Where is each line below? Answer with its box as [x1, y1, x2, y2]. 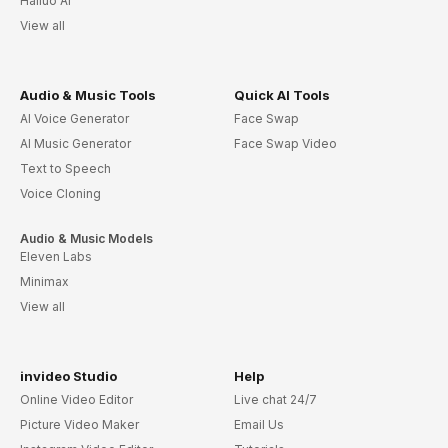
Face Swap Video [233, 136, 337, 152]
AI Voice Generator [20, 111, 129, 127]
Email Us [233, 417, 284, 433]
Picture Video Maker [20, 417, 139, 433]
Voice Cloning [20, 186, 101, 202]
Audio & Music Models [20, 231, 153, 247]
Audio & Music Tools [20, 87, 156, 104]
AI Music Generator [20, 136, 131, 152]
